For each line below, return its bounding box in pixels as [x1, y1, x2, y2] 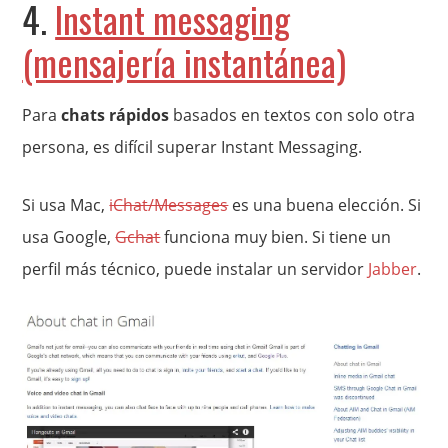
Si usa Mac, [22, 194, 110, 217]
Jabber [368, 258, 418, 281]
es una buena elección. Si [228, 194, 422, 217]
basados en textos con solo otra [169, 104, 416, 127]
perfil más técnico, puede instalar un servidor [22, 258, 369, 281]
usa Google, [22, 226, 116, 249]
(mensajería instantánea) [22, 35, 347, 89]
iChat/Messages [109, 194, 229, 217]
